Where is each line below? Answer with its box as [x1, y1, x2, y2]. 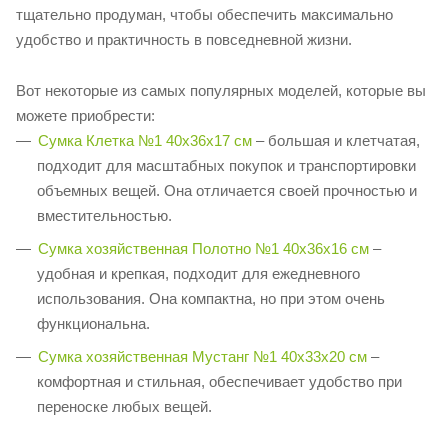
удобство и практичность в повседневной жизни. [16, 31, 352, 49]
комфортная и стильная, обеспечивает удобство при [37, 373, 402, 391]
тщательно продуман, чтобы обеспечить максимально [16, 6, 393, 24]
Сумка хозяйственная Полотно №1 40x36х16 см [38, 240, 369, 258]
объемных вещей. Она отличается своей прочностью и [37, 182, 417, 200]
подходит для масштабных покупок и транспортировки [37, 157, 416, 175]
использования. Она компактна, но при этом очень [37, 290, 385, 308]
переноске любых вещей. [37, 398, 212, 416]
